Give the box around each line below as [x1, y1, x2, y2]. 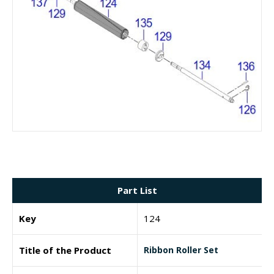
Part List [117, 183, 157, 196]
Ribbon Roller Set [144, 243, 218, 256]
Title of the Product [19, 243, 111, 256]
